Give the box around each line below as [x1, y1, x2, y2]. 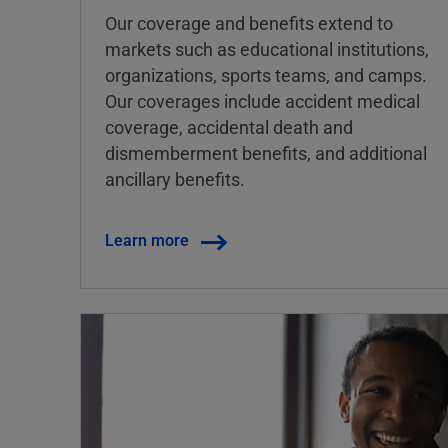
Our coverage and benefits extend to [105, 11, 393, 36]
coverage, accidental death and [105, 115, 353, 140]
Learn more [105, 229, 189, 251]
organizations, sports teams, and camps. [105, 63, 427, 88]
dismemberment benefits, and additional [105, 141, 427, 166]
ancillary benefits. [105, 167, 245, 192]
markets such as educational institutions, [105, 37, 429, 62]
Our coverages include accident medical [105, 89, 420, 114]
